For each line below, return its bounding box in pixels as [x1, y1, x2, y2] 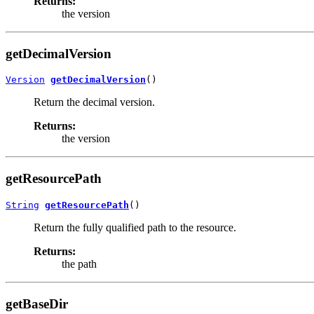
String [6, 199, 39, 210]
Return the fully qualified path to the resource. [34, 221, 236, 233]
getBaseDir [6, 296, 68, 311]
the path [62, 257, 97, 270]
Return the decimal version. [34, 96, 155, 109]
